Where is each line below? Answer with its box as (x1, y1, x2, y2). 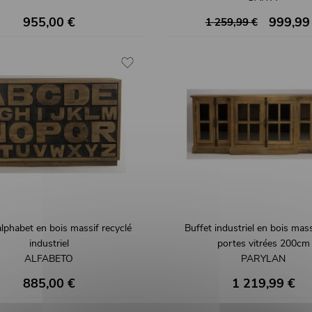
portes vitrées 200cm (217, 236, 310, 250)
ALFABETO (24, 251, 73, 265)
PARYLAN (241, 251, 286, 265)
